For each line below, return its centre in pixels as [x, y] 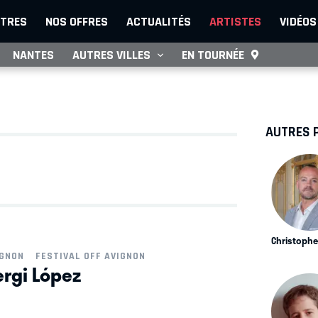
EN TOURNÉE [213, 55]
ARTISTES [235, 21]
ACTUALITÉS [159, 21]
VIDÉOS [298, 21]
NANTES [33, 55]
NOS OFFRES [77, 21]
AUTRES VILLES [111, 55]
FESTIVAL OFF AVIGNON [90, 256]
